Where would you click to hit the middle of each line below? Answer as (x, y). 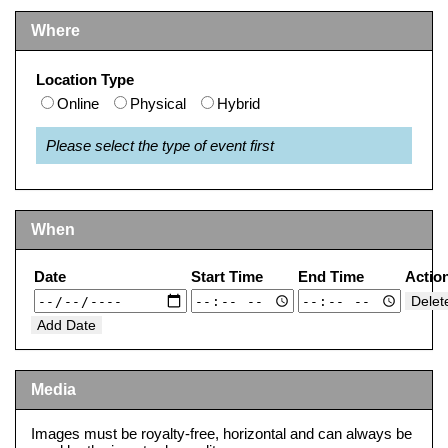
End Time (331, 277)
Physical (158, 104)
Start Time (227, 277)
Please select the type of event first (160, 146)
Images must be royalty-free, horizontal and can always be (221, 434)
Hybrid (238, 104)
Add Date (66, 325)
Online (78, 104)
